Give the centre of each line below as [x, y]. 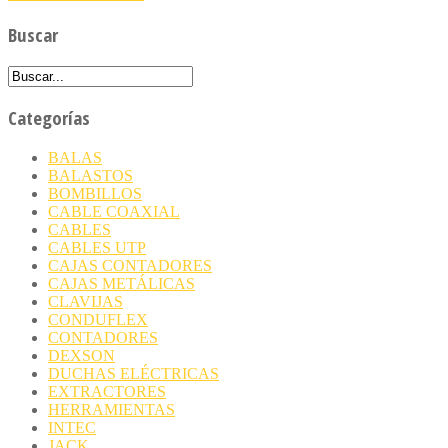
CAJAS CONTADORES [130, 266]
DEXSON [81, 356]
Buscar [33, 35]
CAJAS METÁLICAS [121, 284]
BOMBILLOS [95, 194]
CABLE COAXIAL [114, 212]
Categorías [49, 118]
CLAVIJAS [85, 302]
